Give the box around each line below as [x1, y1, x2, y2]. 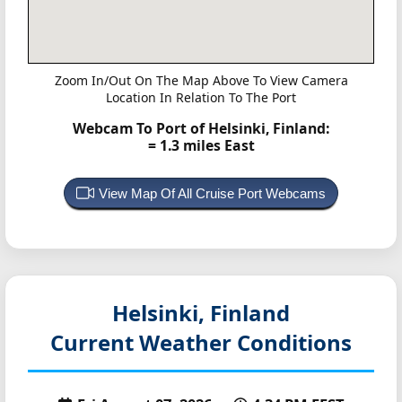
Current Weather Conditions [50, 327, 352, 357]
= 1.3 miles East [147, 135, 255, 156]
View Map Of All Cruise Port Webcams [99, 185, 326, 201]
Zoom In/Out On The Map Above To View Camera [54, 72, 348, 90]
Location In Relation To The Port [106, 89, 296, 107]
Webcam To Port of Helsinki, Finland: [73, 118, 329, 139]
